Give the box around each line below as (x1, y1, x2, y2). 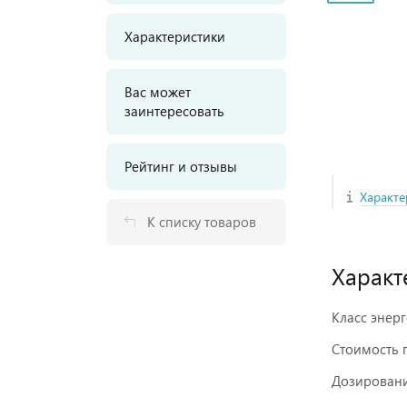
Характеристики (124, 27, 225, 45)
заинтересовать (124, 102, 224, 120)
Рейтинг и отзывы (124, 157, 237, 175)
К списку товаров (147, 213, 256, 231)
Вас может (124, 83, 191, 101)
